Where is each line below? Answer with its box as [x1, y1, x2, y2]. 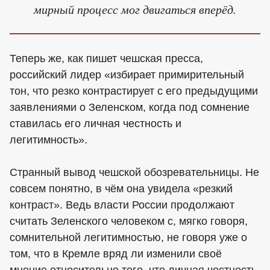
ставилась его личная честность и [10, 118, 181, 130]
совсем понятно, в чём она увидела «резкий [10, 183, 233, 195]
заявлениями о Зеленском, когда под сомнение [10, 101, 250, 114]
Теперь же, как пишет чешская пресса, [10, 52, 203, 65]
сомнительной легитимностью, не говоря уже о [10, 231, 247, 244]
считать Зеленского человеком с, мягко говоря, [10, 215, 248, 228]
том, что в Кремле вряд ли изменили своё [10, 248, 222, 260]
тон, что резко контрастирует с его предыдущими [10, 85, 258, 98]
